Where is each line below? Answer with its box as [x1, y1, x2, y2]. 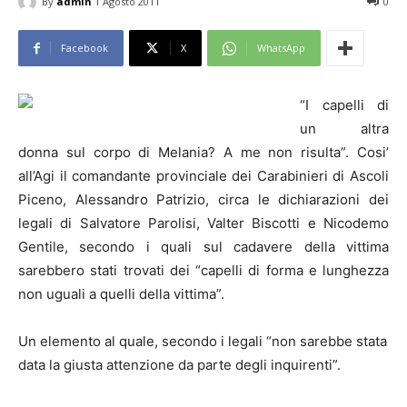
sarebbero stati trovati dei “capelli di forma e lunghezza [18, 262, 389, 280]
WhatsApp [257, 41, 305, 55]
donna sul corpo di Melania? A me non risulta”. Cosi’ [18, 144, 389, 162]
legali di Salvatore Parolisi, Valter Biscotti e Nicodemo [18, 214, 389, 233]
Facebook [61, 41, 108, 55]
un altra [300, 120, 389, 138]
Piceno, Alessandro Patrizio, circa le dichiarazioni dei [18, 191, 389, 209]
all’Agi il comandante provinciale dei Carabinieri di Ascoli [18, 167, 389, 185]
